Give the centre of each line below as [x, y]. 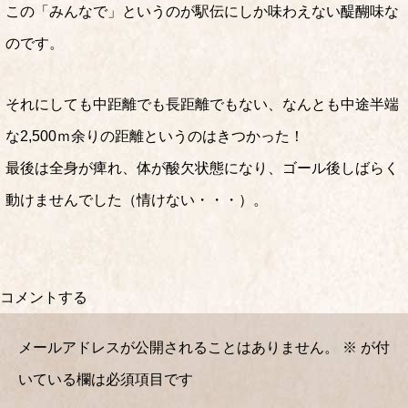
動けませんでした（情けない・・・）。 [137, 200]
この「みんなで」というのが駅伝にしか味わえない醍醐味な [202, 11]
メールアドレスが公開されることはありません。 [178, 347]
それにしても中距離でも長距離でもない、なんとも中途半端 [202, 104]
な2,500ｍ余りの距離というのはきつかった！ [155, 136]
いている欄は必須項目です [106, 379]
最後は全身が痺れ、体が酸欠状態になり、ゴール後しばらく [202, 168]
